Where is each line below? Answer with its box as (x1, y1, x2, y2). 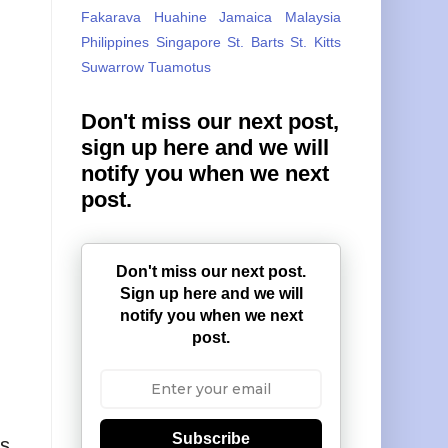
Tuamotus (148, 58, 211, 75)
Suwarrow (81, 58, 144, 75)
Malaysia (285, 8, 342, 25)
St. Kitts (290, 33, 342, 50)
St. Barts (227, 33, 284, 50)
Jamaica (219, 8, 273, 25)
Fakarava (81, 8, 141, 25)
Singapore (155, 33, 221, 50)
